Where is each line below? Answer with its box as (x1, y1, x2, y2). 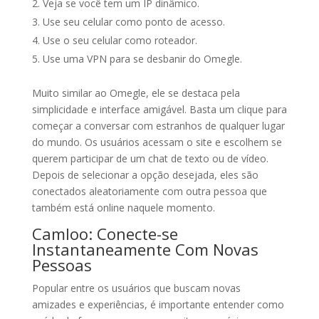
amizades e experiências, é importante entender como (31, 298, 284, 311)
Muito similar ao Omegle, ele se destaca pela (31, 86, 240, 100)
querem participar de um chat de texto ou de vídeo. (31, 152, 268, 165)
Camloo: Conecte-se (31, 223, 178, 244)
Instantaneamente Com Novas (31, 239, 258, 260)
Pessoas (31, 254, 92, 276)
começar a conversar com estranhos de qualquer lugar (31, 119, 285, 132)
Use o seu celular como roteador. (42, 33, 197, 47)
